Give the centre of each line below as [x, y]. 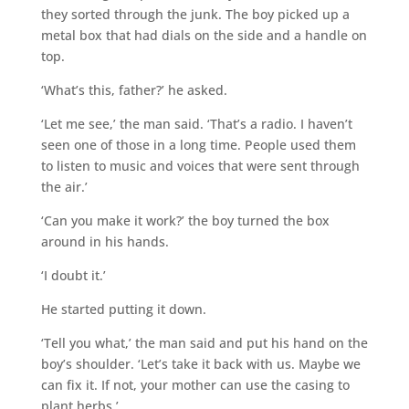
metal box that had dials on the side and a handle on [204, 35]
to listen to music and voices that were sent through [200, 165]
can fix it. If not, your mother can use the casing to [195, 384]
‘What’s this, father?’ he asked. [134, 89]
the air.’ [64, 186]
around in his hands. [105, 241]
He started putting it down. [123, 309]
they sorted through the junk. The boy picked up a [195, 14]
